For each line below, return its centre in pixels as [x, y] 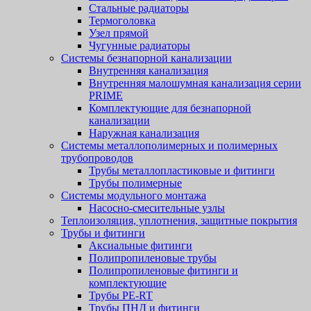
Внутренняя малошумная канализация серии [195, 83]
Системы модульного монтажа [134, 195]
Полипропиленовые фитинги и [163, 270]
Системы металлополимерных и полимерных [169, 145]
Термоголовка [122, 20]
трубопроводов [97, 158]
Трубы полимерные [135, 183]
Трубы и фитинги [103, 233]
